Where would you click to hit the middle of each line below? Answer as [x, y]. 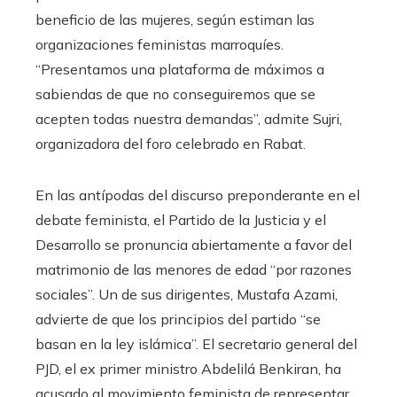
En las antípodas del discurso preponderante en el [198, 195]
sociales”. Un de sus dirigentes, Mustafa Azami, [187, 295]
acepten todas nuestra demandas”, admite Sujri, [189, 119]
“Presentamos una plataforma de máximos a [180, 70]
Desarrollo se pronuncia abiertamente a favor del [194, 245]
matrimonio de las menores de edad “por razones [194, 270]
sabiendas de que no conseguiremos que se [175, 94]
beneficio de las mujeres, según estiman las [175, 20]
